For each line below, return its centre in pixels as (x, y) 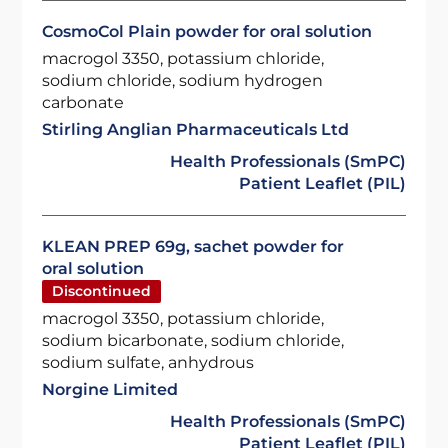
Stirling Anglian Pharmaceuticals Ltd (196, 129)
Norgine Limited (110, 389)
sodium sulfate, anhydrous (148, 362)
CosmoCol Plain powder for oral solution (207, 31)
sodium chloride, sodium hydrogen (183, 80)
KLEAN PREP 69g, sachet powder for (193, 246)
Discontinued (102, 291)
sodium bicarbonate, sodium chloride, (193, 340)
